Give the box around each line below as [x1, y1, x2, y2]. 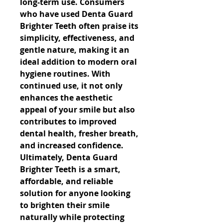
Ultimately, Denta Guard [20, 152, 117, 163]
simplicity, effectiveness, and [20, 32, 134, 43]
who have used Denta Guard [20, 8, 133, 19]
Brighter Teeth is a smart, [20, 164, 120, 175]
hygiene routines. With [20, 68, 111, 79]
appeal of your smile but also [20, 104, 135, 115]
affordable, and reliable [20, 176, 113, 187]
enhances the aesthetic [20, 92, 112, 103]
